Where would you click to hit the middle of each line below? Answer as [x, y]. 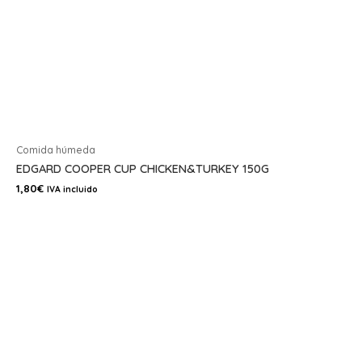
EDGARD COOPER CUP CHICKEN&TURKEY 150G [143, 169]
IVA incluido [72, 189]
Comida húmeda [56, 149]
